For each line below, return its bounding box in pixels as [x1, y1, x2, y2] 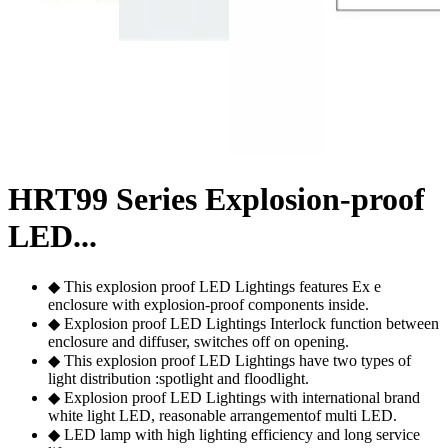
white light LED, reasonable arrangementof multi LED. [48, 406, 397, 424]
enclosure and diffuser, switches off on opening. [48, 332, 349, 350]
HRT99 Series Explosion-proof [8, 181, 425, 218]
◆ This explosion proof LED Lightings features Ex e [48, 277, 381, 295]
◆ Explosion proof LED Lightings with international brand [48, 388, 420, 406]
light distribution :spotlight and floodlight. [48, 369, 309, 387]
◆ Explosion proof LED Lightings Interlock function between [48, 314, 439, 332]
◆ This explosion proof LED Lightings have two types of [48, 351, 411, 369]
